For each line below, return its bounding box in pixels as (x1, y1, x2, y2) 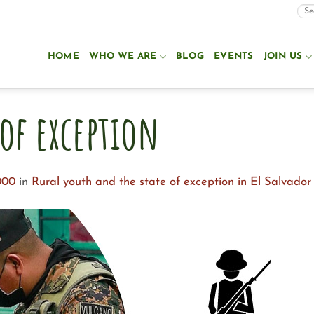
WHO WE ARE (88, 52, 157, 61)
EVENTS (214, 52, 254, 61)
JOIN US (263, 52, 303, 61)
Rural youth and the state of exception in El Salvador (32, 176, 311, 189)
